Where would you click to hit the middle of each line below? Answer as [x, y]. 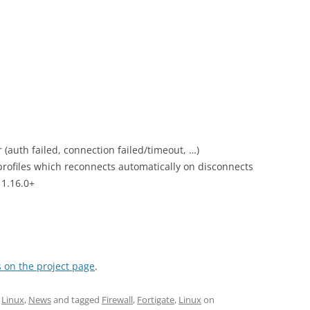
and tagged [76, 300]
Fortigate [156, 300]
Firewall [117, 300]
